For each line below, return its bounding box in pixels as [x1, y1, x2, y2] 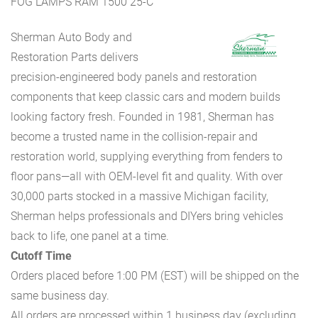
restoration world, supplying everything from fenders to [11, 150, 283, 164]
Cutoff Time [11, 249, 72, 263]
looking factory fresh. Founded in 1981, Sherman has [11, 110, 274, 124]
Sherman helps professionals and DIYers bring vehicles [11, 209, 283, 224]
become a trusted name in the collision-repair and [11, 130, 258, 144]
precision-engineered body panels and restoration [11, 70, 257, 84]
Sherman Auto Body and [11, 31, 132, 45]
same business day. [11, 289, 109, 303]
